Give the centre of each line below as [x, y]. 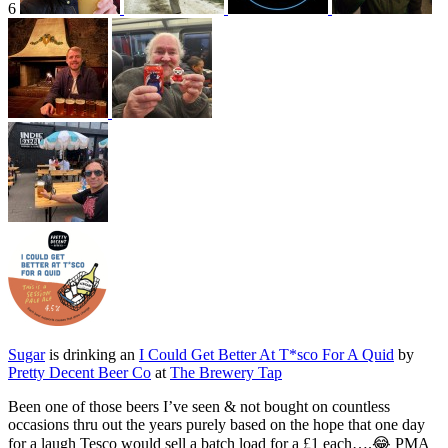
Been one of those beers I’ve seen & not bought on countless [199, 407]
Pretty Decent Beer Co [79, 373]
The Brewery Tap [226, 373]
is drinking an [92, 355]
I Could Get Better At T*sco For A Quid [266, 355]
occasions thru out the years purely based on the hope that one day [216, 425]
